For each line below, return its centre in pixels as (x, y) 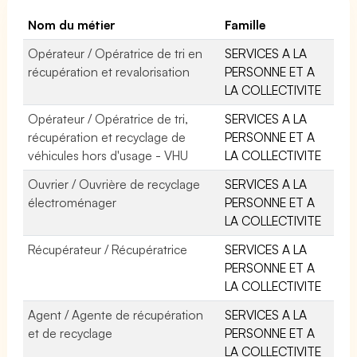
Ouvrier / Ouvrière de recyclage (114, 184)
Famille (245, 24)
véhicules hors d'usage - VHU (108, 155)
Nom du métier (72, 24)
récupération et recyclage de (107, 137)
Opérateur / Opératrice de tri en (116, 53)
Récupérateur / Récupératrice (108, 249)
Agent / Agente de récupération (116, 314)
